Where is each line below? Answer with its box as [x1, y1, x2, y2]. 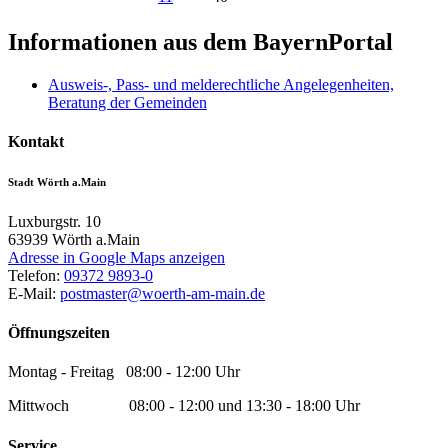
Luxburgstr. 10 [8, 212, 101, 230]
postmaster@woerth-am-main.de [60, 284, 265, 302]
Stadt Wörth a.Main [8, 175, 106, 188]
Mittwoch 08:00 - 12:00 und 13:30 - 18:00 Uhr [8, 397, 360, 415]
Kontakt [8, 133, 64, 151]
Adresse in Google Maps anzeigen [8, 248, 225, 266]
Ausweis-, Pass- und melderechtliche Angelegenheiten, [48, 75, 394, 93]
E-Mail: [8, 284, 60, 302]
